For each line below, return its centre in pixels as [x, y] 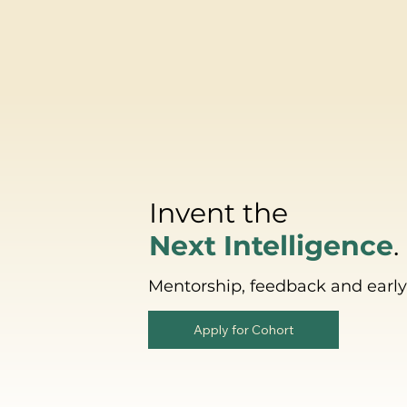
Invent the [218, 213]
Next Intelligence [271, 245]
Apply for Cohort [244, 329]
